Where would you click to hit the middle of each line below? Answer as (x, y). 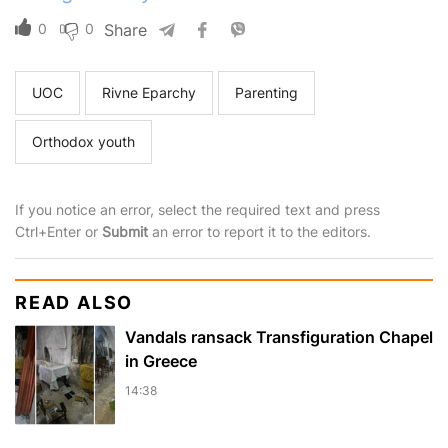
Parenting (266, 93)
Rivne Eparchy (149, 93)
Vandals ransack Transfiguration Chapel (279, 337)
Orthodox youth (83, 142)
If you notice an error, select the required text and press (197, 210)
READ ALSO (74, 303)
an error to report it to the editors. (259, 232)
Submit (125, 232)
